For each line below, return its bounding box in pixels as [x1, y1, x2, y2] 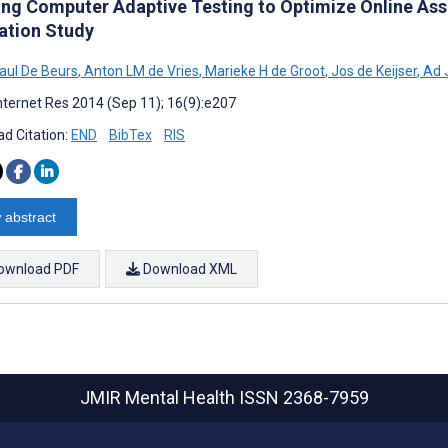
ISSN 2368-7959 [238, 387, 369, 408]
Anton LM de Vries [81, 62, 199, 79]
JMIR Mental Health [79, 387, 239, 408]
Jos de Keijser [328, 62, 417, 79]
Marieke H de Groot [202, 62, 325, 79]
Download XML [140, 260, 237, 277]
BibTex [109, 126, 152, 143]
